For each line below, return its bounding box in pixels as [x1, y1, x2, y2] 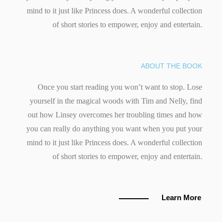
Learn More [162, 193, 201, 202]
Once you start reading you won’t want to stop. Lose [38, 83, 202, 92]
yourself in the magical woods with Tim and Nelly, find [30, 97, 202, 106]
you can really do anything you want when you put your [26, 124, 202, 133]
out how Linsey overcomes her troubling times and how [28, 111, 202, 119]
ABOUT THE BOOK [141, 62, 202, 70]
